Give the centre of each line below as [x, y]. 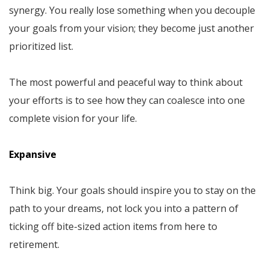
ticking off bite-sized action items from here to [113, 226]
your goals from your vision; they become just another [131, 28]
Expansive [33, 154]
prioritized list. [41, 46]
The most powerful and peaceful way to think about [126, 82]
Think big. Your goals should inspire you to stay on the [132, 190]
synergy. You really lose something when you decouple [132, 10]
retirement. [34, 244]
